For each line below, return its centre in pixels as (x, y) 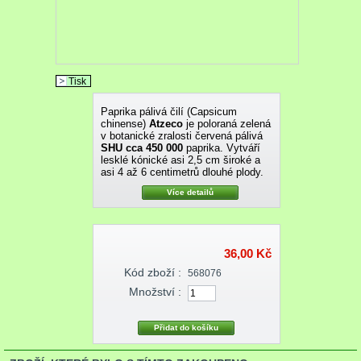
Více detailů (190, 193)
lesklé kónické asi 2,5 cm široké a (180, 160)
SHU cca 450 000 (141, 148)
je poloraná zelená (226, 124)
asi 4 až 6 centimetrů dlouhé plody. (182, 172)
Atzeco (166, 124)
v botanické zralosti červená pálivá (181, 136)
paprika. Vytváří (221, 148)
